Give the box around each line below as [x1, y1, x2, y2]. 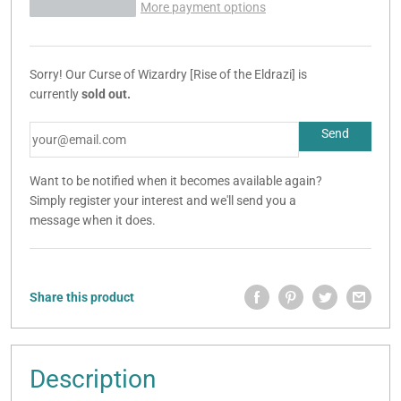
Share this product [30, 290, 134, 305]
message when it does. [30, 213, 156, 228]
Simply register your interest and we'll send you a [30, 193, 296, 209]
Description [30, 364, 156, 395]
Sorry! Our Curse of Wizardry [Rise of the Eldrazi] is [30, 67, 307, 82]
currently [30, 87, 81, 102]
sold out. [81, 87, 131, 102]
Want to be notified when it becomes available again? [30, 174, 322, 189]
